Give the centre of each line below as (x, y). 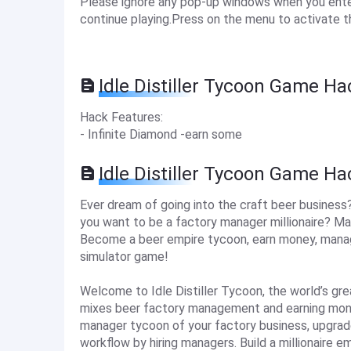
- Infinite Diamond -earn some (161, 134)
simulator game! (124, 257)
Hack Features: (121, 117)
